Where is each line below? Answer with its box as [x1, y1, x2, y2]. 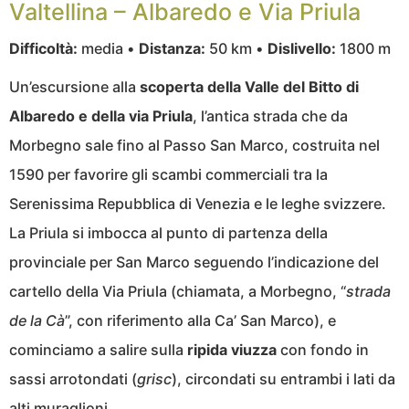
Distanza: [139, 39, 205, 58]
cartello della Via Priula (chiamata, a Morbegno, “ [9, 282, 346, 301]
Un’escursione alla [9, 78, 140, 97]
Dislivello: [267, 39, 336, 58]
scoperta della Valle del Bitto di [140, 78, 359, 97]
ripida [187, 341, 227, 360]
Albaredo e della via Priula [9, 107, 193, 126]
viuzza [231, 341, 277, 360]
